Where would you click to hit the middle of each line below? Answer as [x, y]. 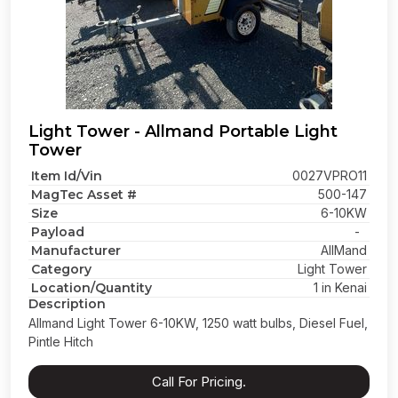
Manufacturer [76, 251]
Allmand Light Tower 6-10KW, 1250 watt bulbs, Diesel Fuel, [198, 323]
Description [67, 304]
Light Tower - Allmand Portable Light [183, 131]
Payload [58, 232]
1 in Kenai [340, 287]
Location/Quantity [92, 288]
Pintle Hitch [61, 342]
